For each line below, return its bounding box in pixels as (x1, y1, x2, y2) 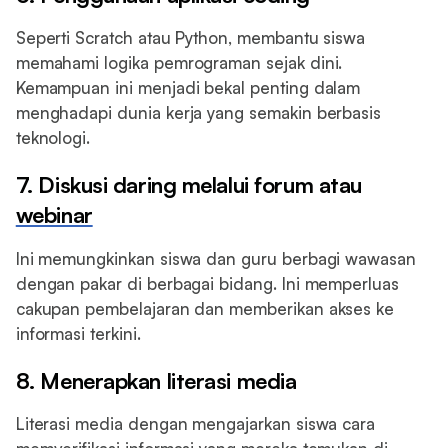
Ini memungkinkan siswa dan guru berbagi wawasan (15, 247, 416, 269)
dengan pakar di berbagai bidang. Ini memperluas (15, 272, 399, 294)
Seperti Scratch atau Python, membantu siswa (15, 27, 366, 49)
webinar (15, 201, 93, 229)
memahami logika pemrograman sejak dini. (15, 52, 343, 74)
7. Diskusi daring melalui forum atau (15, 171, 362, 199)
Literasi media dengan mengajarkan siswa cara (15, 413, 376, 435)
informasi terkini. (15, 322, 141, 344)
